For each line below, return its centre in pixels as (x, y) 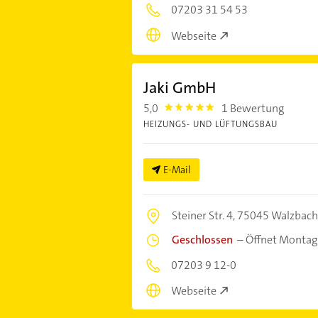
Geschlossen (202, 239)
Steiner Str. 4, (204, 215)
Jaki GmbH (179, 87)
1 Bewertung (253, 108)
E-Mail (177, 169)
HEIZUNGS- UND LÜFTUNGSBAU (210, 124)
